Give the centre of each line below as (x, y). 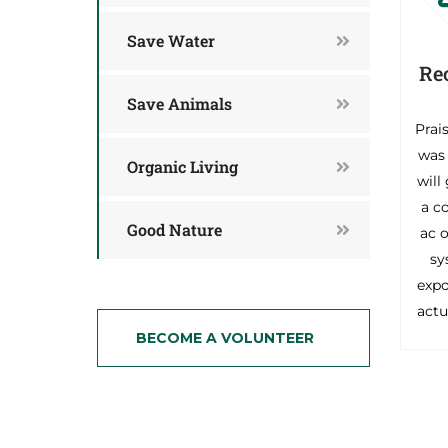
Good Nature (174, 229)
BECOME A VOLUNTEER (225, 337)
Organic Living (182, 166)
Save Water (171, 40)
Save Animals (179, 103)
